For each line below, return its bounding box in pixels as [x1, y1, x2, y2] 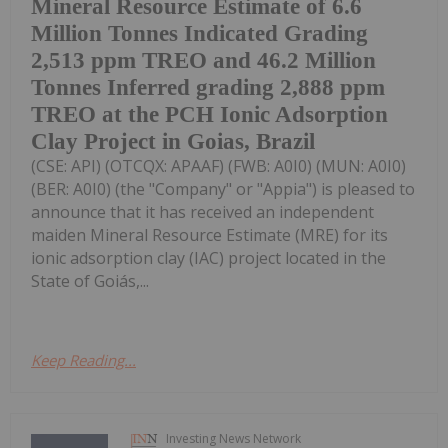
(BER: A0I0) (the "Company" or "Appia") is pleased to [31, 177, 415, 200]
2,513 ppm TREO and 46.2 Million [31, 47, 376, 73]
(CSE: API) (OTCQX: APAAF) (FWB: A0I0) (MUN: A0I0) [31, 154, 406, 177]
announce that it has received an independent [31, 200, 374, 223]
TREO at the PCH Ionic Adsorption [31, 101, 388, 127]
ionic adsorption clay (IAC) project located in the [31, 246, 386, 269]
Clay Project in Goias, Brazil [31, 128, 315, 154]
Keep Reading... [31, 349, 136, 370]
